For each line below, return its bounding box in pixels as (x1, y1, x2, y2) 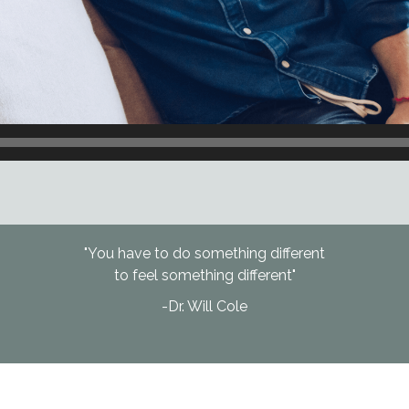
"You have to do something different (84, 244, 325, 262)
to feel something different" (113, 266, 296, 284)
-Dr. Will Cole (162, 297, 247, 315)
